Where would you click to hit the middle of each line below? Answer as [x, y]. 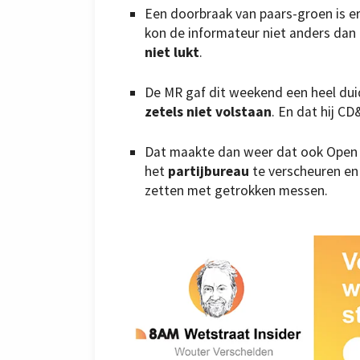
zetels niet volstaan [208, 112]
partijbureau [209, 172]
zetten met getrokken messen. [236, 191]
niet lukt [172, 52]
